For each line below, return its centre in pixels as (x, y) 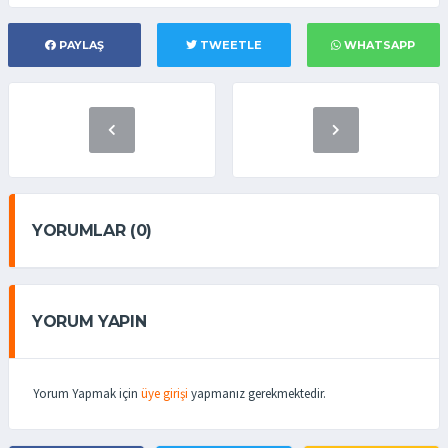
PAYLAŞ (82, 45)
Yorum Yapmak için (87, 394)
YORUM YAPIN (89, 322)
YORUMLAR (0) (92, 231)
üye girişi (164, 394)
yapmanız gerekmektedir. (257, 394)
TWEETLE (230, 45)
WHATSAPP (380, 45)
